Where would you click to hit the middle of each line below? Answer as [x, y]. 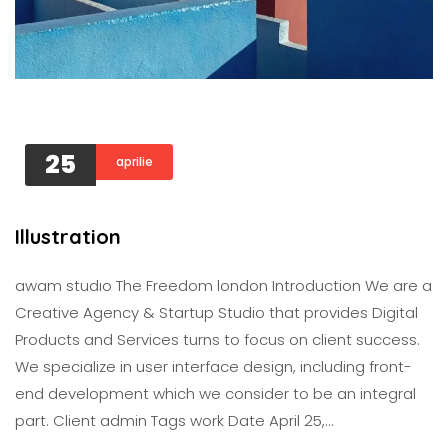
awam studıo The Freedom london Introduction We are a [223, 285]
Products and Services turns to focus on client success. [217, 339]
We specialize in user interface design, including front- [213, 366]
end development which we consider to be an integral [215, 393]
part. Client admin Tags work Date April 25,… [174, 420]
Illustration [68, 236]
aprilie [134, 161]
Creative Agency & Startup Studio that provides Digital [216, 312]
